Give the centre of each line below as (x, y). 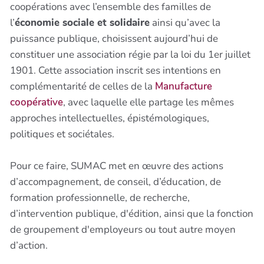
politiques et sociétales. (62, 134)
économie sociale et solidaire (82, 22)
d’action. (29, 245)
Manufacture (184, 86)
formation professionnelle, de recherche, (100, 197)
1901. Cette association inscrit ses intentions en (115, 70)
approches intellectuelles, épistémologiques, (110, 118)
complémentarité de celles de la (82, 86)
